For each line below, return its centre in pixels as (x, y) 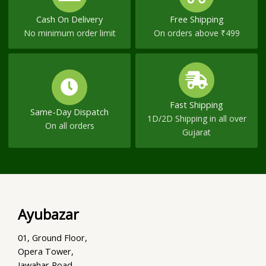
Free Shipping (197, 19)
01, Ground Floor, (53, 238)
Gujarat (197, 132)
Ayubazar (48, 215)
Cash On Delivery (69, 19)
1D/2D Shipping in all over (197, 119)
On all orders (69, 125)
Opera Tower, (46, 251)
